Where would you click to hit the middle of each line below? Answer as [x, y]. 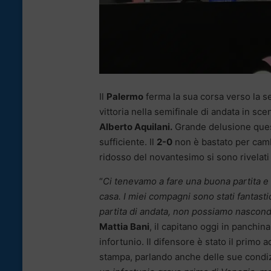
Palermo [125, 97]
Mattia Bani [124, 227]
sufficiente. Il [128, 142]
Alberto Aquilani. [136, 127]
